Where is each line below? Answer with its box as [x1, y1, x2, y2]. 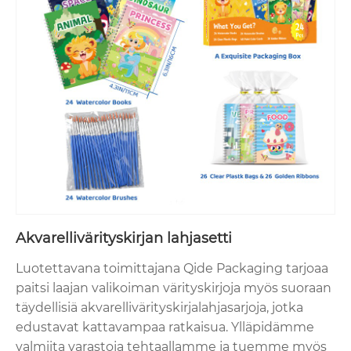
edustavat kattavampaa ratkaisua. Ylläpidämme [16, 320, 314, 335]
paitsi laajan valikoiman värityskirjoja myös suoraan [16, 280, 331, 296]
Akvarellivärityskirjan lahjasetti [16, 230, 232, 248]
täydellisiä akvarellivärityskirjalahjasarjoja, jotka [16, 300, 303, 316]
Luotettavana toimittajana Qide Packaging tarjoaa [16, 261, 328, 277]
